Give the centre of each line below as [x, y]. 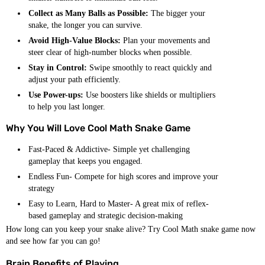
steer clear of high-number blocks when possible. [110, 52]
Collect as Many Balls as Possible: [88, 13]
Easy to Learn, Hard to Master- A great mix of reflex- [119, 204]
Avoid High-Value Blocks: [75, 41]
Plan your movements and [165, 41]
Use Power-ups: [57, 95]
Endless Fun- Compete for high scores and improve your [123, 177]
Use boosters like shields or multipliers [151, 95]
